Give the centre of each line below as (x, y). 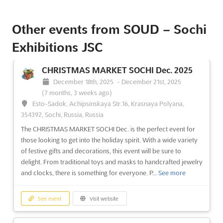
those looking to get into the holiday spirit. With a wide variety (109, 140)
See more (172, 173)
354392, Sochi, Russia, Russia (62, 115)
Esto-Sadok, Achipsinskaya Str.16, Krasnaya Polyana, (109, 104)
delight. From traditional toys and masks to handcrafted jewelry (111, 162)
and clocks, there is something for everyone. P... (89, 173)
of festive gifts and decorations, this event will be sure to (101, 151)
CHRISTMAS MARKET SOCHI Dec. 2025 (117, 70)
